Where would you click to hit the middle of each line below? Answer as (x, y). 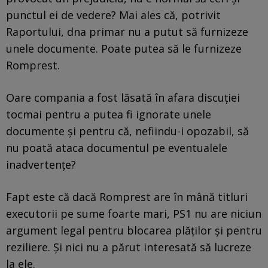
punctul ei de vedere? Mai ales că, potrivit (113, 15)
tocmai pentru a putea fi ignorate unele (109, 114)
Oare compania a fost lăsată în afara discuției (123, 97)
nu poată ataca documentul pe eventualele (117, 147)
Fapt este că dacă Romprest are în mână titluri (127, 197)
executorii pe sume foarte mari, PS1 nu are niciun (134, 213)
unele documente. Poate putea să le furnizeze (124, 48)
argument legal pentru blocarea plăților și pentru (134, 230)
